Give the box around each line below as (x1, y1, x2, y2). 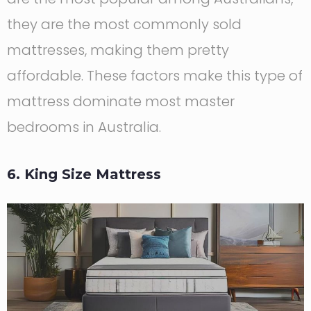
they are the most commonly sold (7, 15, 242, 35)
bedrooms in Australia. (7, 117, 161, 137)
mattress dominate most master (7, 92, 235, 112)
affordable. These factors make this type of (7, 66, 303, 86)
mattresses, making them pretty (7, 40, 229, 60)
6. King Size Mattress (7, 166, 161, 183)
